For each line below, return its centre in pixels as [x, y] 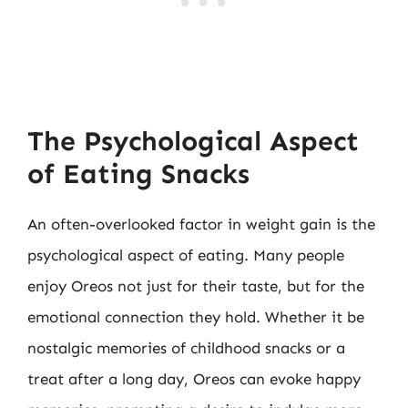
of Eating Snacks [138, 174]
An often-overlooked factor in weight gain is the [201, 224]
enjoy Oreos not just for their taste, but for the [196, 286]
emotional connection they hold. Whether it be [196, 317]
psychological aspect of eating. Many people [186, 255]
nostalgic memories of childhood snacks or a [186, 348]
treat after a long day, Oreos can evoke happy [194, 379]
